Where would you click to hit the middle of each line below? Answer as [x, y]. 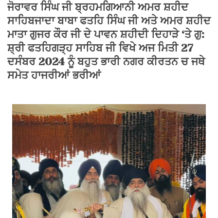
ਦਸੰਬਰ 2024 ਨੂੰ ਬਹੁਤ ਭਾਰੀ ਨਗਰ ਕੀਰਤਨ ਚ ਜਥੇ [106, 62]
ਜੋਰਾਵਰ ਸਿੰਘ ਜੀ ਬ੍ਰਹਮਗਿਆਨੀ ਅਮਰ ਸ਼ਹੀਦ [98, 7]
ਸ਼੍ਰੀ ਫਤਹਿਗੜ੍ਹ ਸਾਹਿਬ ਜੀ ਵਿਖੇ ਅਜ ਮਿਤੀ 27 [100, 48]
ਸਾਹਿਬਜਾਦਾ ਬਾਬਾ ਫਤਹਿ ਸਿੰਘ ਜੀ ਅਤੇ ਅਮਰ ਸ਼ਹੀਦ [109, 21]
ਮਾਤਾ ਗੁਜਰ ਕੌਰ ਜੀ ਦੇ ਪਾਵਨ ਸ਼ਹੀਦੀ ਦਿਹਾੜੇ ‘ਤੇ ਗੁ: [106, 34]
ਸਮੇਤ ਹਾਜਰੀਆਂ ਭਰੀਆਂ [54, 75]
